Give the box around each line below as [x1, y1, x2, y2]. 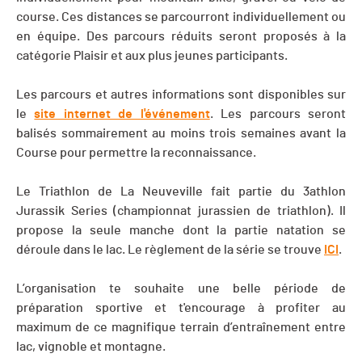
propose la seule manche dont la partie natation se [16, 224, 346, 238]
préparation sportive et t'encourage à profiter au [16, 301, 346, 315]
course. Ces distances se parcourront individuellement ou [16, 11, 346, 24]
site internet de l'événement [34, 107, 210, 121]
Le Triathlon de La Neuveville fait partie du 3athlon [16, 185, 346, 199]
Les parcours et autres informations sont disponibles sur [16, 88, 346, 102]
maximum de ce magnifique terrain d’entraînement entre [16, 321, 346, 335]
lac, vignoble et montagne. [16, 340, 168, 354]
